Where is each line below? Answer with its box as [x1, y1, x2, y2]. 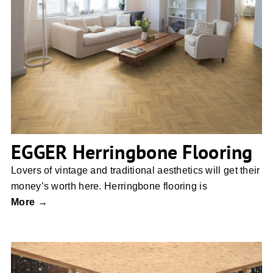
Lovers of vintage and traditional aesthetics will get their [11, 165, 260, 176]
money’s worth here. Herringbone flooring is [11, 181, 207, 192]
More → [11, 197, 48, 208]
